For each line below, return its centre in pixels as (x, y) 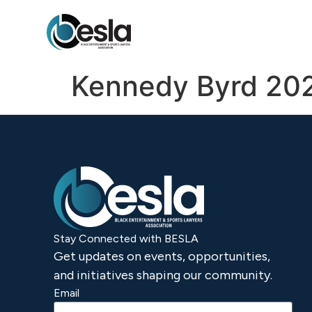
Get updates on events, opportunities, (162, 256)
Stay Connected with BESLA (126, 238)
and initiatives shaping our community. (163, 275)
